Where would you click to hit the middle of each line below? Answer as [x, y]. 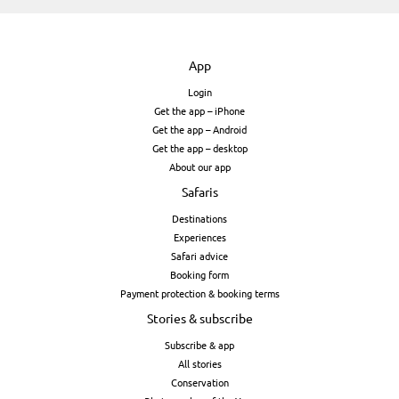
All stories [199, 363]
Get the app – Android [199, 129]
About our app [199, 166]
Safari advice [199, 255]
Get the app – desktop [199, 147]
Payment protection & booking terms [199, 293]
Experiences [199, 236]
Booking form [199, 274]
